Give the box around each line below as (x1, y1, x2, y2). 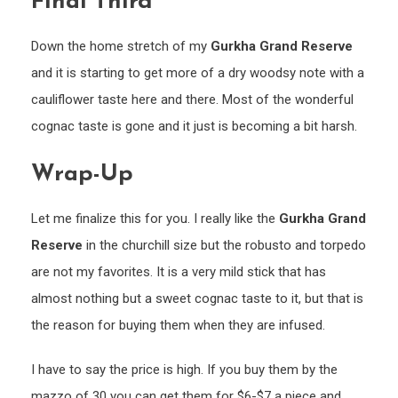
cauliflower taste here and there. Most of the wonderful (31, 92, 354, 108)
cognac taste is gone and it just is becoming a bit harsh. (31, 118, 357, 135)
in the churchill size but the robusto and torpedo (83, 237, 366, 254)
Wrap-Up (31, 163, 133, 187)
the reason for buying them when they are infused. (31, 317, 325, 334)
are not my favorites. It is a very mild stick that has (31, 264, 326, 281)
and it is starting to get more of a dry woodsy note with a (31, 65, 364, 82)
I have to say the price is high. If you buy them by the (31, 362, 338, 378)
